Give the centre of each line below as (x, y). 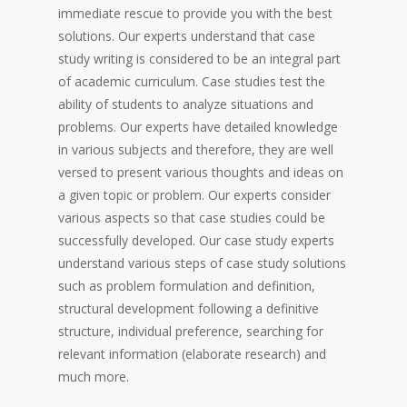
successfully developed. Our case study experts (196, 240)
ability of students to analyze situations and (186, 104)
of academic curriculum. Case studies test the (192, 81)
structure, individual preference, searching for (191, 331)
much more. (94, 376)
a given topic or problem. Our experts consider (194, 194)
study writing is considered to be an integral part (199, 58)
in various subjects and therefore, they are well (196, 149)
